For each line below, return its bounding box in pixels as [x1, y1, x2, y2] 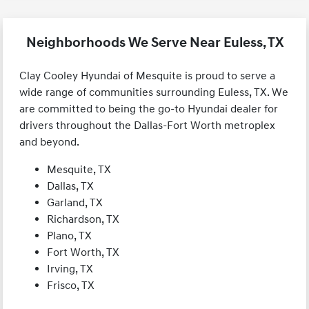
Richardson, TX [47, 212, 120, 227]
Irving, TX [47, 262, 94, 277]
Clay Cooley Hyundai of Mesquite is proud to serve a [19, 69, 276, 83]
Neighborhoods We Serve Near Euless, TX [26, 34, 283, 52]
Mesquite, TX [47, 163, 112, 177]
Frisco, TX [47, 279, 95, 293]
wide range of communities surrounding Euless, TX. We [19, 86, 289, 100]
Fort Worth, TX [47, 246, 120, 260]
